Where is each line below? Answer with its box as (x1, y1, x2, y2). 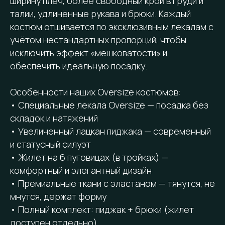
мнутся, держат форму (10, 190, 106, 202)
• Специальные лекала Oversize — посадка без (10, 98, 208, 111)
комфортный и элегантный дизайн (10, 164, 152, 176)
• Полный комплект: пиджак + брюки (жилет (10, 203, 194, 215)
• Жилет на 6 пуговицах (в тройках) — (10, 151, 168, 163)
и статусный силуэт (10, 138, 91, 150)
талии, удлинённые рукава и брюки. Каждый (10, 7, 191, 20)
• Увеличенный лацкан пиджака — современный (10, 125, 211, 137)
